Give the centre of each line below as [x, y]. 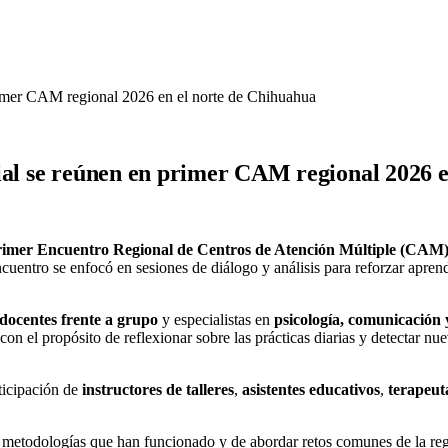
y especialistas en [216, 319]
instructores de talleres [158, 389]
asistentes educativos [311, 389]
